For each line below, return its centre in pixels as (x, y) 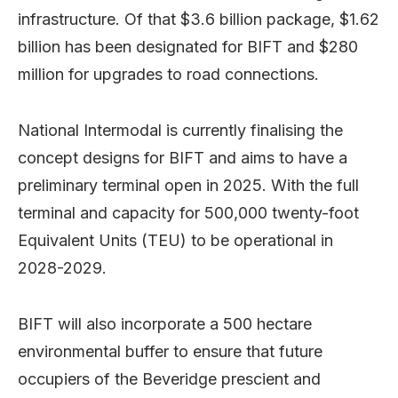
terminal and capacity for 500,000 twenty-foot (188, 212)
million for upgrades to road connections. (168, 74)
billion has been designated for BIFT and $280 (188, 46)
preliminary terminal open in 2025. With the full (188, 185)
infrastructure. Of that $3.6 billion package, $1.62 (199, 19)
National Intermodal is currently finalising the (180, 130)
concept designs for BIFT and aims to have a (183, 157)
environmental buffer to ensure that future (170, 351)
